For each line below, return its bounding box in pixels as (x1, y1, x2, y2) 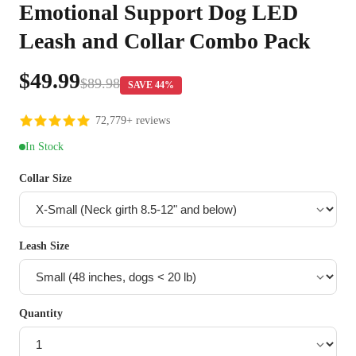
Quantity (19, 308, 63, 319)
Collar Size (19, 172, 72, 184)
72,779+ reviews (95, 114, 170, 126)
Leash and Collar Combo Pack (19, 29, 311, 53)
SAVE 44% (128, 79, 174, 91)
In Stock (25, 141, 64, 153)
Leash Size (19, 240, 69, 252)
